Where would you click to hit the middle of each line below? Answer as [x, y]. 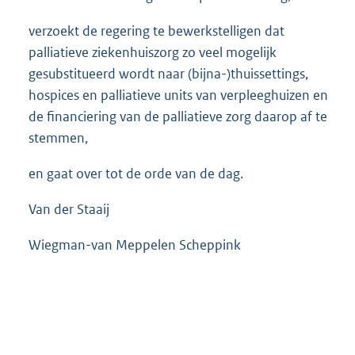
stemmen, [58, 137]
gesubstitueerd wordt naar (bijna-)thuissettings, [168, 73]
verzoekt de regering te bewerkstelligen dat [157, 31]
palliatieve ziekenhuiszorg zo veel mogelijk [153, 52]
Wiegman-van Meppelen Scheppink [135, 244]
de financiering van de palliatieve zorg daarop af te [178, 116]
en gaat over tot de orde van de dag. [136, 173]
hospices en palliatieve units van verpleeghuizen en [178, 95]
